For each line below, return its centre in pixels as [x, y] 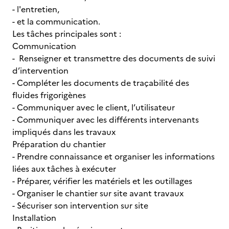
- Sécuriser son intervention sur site [80, 205]
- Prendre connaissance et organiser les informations [113, 156]
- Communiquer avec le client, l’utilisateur [94, 107]
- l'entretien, [36, 9]
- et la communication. [56, 21]
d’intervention [40, 71]
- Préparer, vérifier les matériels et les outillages [102, 181]
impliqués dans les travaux [64, 132]
